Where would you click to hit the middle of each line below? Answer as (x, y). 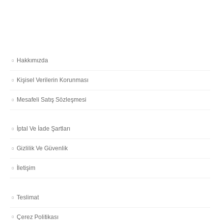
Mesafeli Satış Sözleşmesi (52, 99)
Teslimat (28, 197)
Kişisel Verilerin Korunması (53, 80)
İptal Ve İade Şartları (43, 129)
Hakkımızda (32, 61)
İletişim (26, 168)
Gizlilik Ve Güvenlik (42, 149)
